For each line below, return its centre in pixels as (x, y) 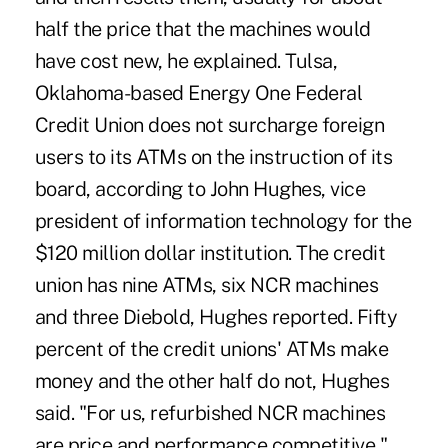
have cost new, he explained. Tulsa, (186, 60)
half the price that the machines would (202, 28)
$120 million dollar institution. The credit (210, 252)
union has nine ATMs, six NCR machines (206, 284)
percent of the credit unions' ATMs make (211, 348)
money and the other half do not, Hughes (212, 380)
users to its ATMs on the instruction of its (213, 156)
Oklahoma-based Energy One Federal (198, 92)
